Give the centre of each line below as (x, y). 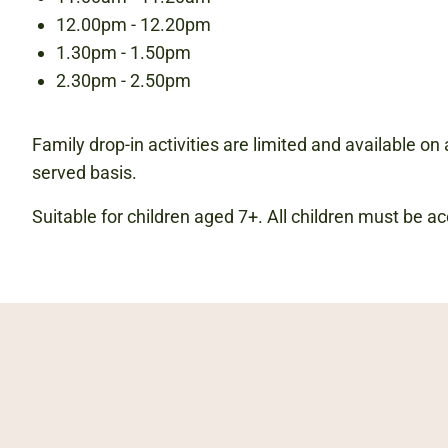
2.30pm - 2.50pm (123, 80)
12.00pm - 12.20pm (133, 24)
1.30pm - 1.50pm (123, 52)
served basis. (84, 172)
